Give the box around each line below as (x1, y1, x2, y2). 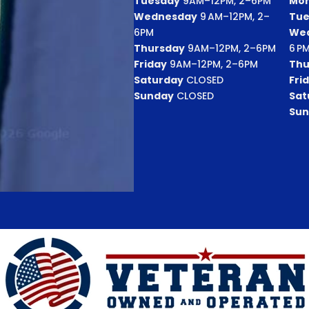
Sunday (134, 88, 175, 103)
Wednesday (134, 9, 198, 23)
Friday (134, 57, 168, 71)
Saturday (134, 72, 184, 87)
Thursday (134, 41, 186, 55)
